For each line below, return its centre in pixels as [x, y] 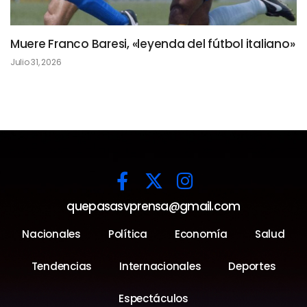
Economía [201, 234]
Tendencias [62, 267]
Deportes [252, 267]
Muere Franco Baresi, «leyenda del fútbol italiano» [153, 44]
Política [127, 234]
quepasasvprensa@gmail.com [153, 207]
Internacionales [160, 267]
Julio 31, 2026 [36, 62]
